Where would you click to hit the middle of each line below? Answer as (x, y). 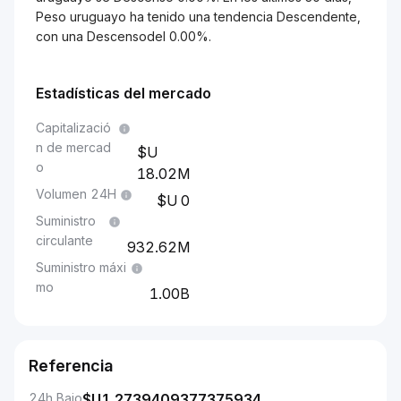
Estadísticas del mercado (124, 93)
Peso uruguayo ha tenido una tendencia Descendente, (198, 17)
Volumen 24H (76, 194)
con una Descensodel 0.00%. (124, 36)
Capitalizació (73, 128)
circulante (64, 240)
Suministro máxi (81, 267)
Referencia (71, 366)
